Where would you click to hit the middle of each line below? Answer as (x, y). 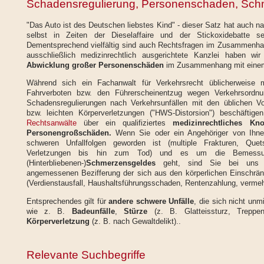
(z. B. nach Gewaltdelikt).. (135, 221)
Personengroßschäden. (71, 133)
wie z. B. (49, 211)
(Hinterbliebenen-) (56, 163)
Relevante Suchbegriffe (86, 255)
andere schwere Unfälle (151, 201)
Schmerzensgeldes (124, 163)
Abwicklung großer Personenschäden (95, 65)
